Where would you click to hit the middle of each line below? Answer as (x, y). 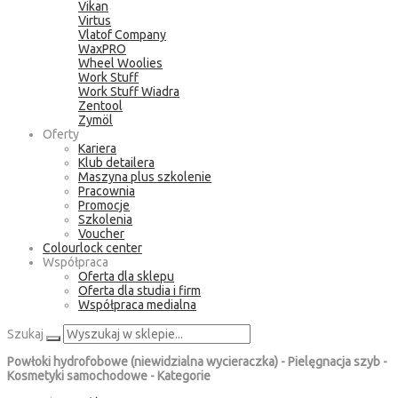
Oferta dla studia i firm (139, 291)
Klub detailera (116, 163)
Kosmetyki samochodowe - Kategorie (109, 375)
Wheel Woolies (120, 63)
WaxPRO (102, 49)
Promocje (104, 205)
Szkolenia (105, 219)
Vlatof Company (122, 35)
